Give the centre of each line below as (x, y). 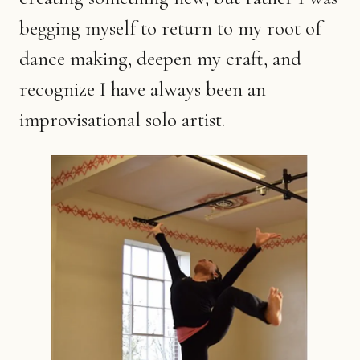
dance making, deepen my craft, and (160, 59)
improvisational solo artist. (122, 120)
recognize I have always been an (143, 89)
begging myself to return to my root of (170, 28)
